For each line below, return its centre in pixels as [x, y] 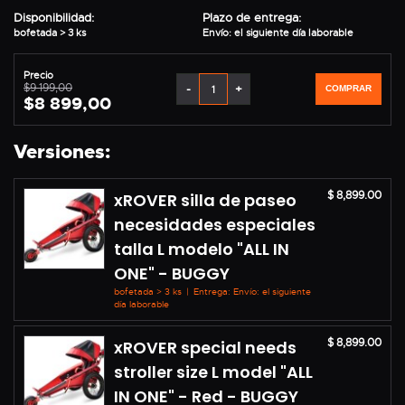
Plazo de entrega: [252, 17]
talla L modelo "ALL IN [202, 249]
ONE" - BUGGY [172, 273]
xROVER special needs [205, 347]
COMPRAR [348, 89]
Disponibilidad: [54, 17]
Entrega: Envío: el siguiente [251, 291]
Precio [38, 75]
